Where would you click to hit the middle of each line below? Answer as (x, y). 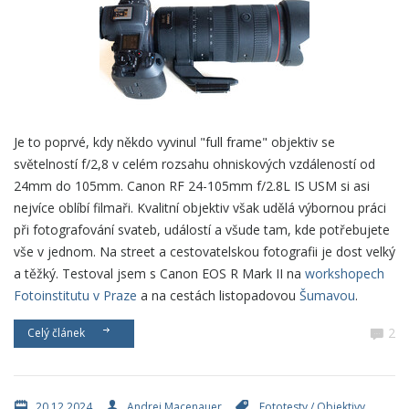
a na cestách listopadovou (218, 295)
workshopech (345, 273)
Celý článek (59, 332)
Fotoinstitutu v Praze (75, 295)
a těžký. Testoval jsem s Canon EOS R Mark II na (159, 273)
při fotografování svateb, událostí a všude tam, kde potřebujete (202, 229)
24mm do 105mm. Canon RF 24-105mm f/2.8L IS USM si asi (192, 185)
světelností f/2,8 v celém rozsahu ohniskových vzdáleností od (194, 163)
